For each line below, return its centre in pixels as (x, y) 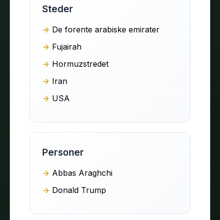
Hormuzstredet (80, 64)
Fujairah (67, 46)
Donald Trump (79, 190)
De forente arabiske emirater (106, 29)
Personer (63, 152)
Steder (58, 9)
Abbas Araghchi (82, 173)
